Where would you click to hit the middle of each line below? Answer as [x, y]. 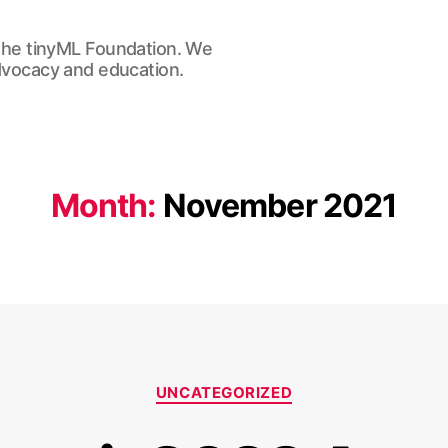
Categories [268, 383]
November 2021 [280, 205]
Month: [103, 205]
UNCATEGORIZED [224, 392]
